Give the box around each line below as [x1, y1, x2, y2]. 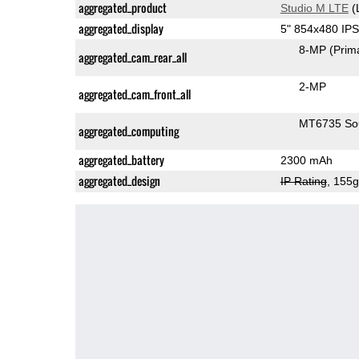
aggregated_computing [78, 122, 179, 139]
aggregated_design [78, 171, 160, 189]
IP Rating [280, 174, 327, 188]
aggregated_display [78, 19, 163, 37]
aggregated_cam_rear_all [78, 48, 187, 66]
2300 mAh [280, 153, 333, 167]
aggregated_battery [78, 151, 164, 168]
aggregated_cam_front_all [78, 85, 191, 103]
